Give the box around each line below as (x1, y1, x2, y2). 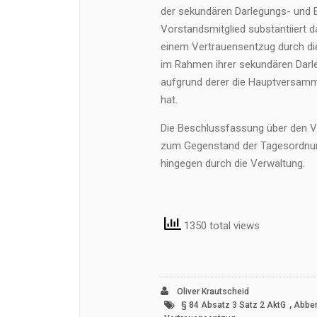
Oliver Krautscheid (174, 287, 249, 296)
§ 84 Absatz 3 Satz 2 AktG (180, 300, 286, 310)
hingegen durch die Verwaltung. (160, 157, 305, 170)
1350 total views (180, 219, 260, 232)
